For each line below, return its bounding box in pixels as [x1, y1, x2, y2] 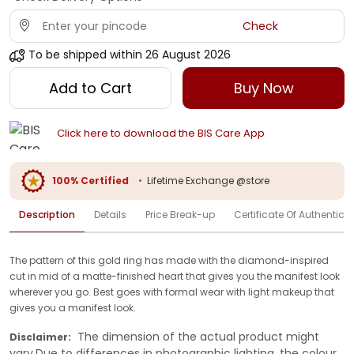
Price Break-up [145, 207, 215, 221]
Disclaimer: [9, 330, 71, 344]
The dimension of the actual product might [77, 328, 319, 345]
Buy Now [233, 78, 294, 98]
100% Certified [52, 173, 129, 187]
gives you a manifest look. [9, 300, 136, 314]
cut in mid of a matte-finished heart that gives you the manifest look [9, 269, 340, 283]
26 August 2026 [145, 47, 231, 62]
